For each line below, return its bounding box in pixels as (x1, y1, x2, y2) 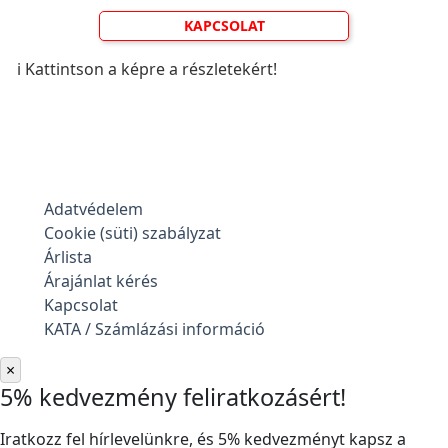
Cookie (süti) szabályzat (44, 222, 221, 244)
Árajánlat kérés (44, 270, 158, 292)
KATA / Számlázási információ (44, 318, 265, 340)
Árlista (44, 246, 92, 268)
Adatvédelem (44, 198, 143, 220)
